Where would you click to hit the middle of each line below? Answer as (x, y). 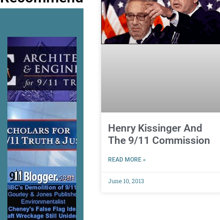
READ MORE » (127, 160)
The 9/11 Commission (159, 141)
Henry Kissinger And (155, 128)
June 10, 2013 (126, 181)
